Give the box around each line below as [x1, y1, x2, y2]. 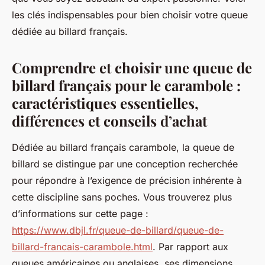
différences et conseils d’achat [12, 111, 207, 130]
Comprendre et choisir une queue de [12, 58, 252, 77]
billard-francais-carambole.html [12, 241, 153, 253]
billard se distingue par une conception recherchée [12, 158, 238, 170]
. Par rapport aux [153, 241, 228, 253]
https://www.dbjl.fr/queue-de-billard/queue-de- [12, 224, 224, 236]
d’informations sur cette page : [12, 208, 148, 219]
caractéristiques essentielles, [12, 93, 199, 112]
